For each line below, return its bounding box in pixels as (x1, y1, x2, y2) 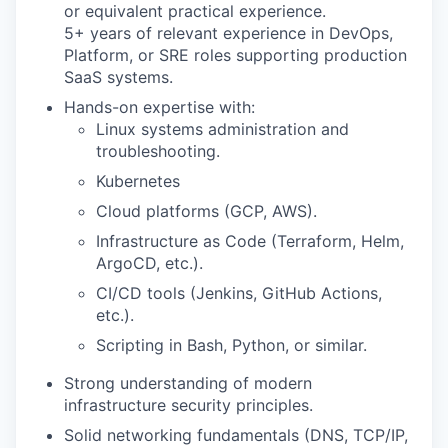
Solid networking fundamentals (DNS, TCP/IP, (64, 425, 408, 445)
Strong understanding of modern (64, 373, 312, 393)
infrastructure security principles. (64, 395, 313, 415)
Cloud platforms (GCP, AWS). (96, 201, 317, 221)
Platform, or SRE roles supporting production (64, 45, 407, 65)
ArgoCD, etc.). (96, 253, 203, 273)
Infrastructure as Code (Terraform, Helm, (96, 231, 404, 251)
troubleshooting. (96, 141, 220, 161)
